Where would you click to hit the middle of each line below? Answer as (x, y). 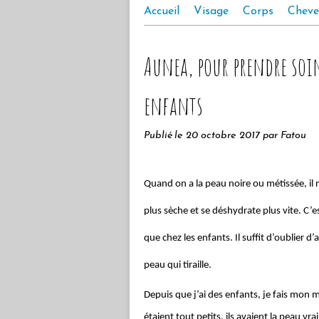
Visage (211, 11)
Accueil (162, 11)
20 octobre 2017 (224, 136)
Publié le (165, 136)
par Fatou (284, 136)
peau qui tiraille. (178, 265)
